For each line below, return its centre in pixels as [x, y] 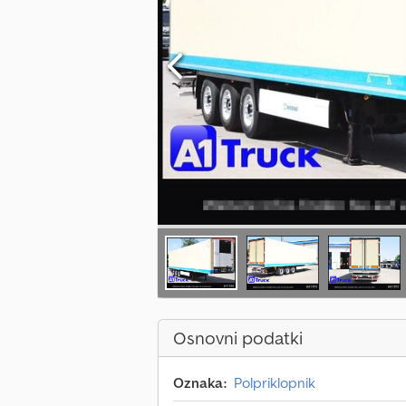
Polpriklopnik [275, 383]
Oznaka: [200, 383]
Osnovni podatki [238, 338]
